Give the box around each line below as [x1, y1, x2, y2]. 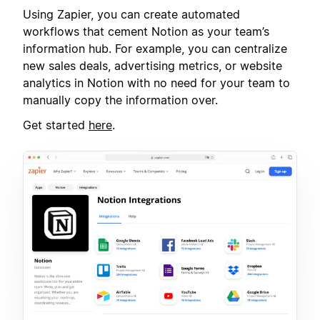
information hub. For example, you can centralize [23, 41, 287, 56]
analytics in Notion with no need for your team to [23, 76, 290, 91]
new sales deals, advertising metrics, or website [23, 59, 282, 74]
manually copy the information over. [23, 93, 218, 108]
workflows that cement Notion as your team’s [23, 24, 269, 39]
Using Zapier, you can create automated [23, 7, 240, 22]
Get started [23, 117, 89, 132]
